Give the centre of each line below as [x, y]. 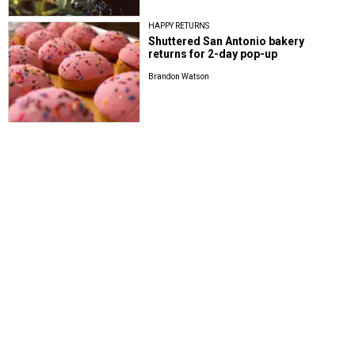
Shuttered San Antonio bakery [227, 42]
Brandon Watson [179, 77]
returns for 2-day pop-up [213, 54]
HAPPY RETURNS [179, 26]
